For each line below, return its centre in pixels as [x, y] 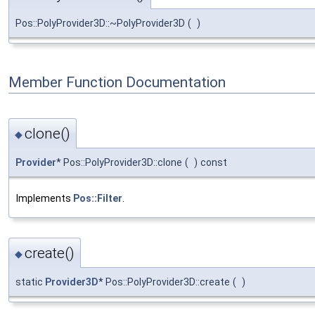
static [30, 282]
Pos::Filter [98, 199]
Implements [45, 199]
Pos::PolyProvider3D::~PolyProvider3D [100, 23]
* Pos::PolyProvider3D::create [164, 282]
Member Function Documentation [117, 83]
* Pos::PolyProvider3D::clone [119, 163]
